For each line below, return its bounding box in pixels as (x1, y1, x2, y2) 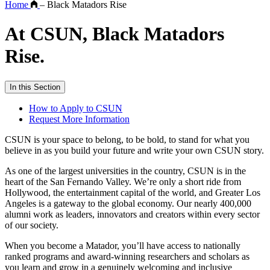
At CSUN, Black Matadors (5, 23, 224, 45)
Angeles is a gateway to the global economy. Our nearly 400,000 (5, 198, 251, 209)
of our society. (5, 219, 58, 230)
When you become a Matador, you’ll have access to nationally (5, 240, 240, 251)
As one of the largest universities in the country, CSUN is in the (5, 165, 246, 176)
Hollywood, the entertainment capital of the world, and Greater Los (5, 187, 260, 198)
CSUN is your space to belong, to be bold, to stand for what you (5, 134, 250, 145)
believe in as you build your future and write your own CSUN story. (5, 145, 264, 155)
